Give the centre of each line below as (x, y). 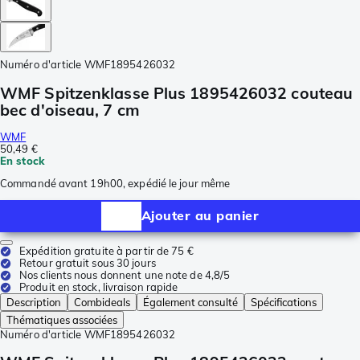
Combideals (102, 302)
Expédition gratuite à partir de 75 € (106, 250)
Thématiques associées (62, 319)
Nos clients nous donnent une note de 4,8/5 (125, 274)
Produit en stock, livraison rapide (99, 286)
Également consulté (190, 302)
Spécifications (284, 302)
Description (34, 302)
